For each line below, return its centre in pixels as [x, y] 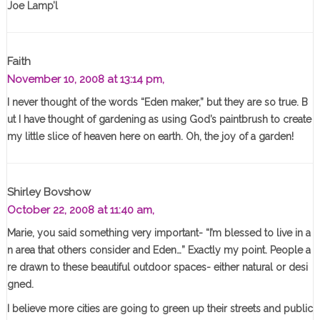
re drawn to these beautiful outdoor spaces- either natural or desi [157, 267]
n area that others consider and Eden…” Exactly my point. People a [159, 250]
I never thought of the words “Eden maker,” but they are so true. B [157, 102]
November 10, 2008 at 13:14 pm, [85, 80]
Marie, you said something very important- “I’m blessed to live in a [159, 233]
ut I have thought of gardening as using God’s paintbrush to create [159, 120]
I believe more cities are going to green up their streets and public [160, 309]
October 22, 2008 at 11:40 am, [80, 210]
